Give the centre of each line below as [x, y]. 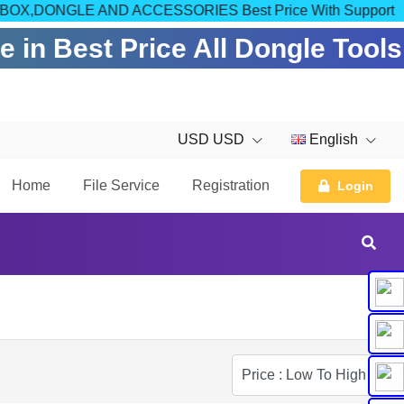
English [334, 139]
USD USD [213, 139]
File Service [121, 185]
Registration [231, 185]
